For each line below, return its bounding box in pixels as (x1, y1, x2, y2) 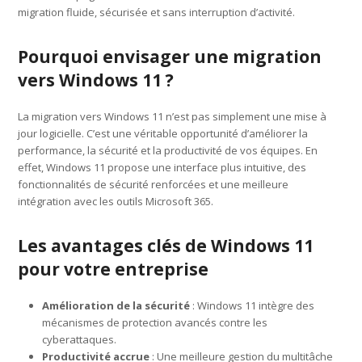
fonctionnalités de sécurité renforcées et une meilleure (18, 176, 289, 192)
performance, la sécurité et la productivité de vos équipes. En (18, 142, 318, 158)
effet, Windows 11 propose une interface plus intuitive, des (18, 159, 307, 175)
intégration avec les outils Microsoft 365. (18, 193, 214, 208)
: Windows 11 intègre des (190, 297, 315, 313)
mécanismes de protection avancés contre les (42, 314, 268, 330)
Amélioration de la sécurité (42, 297, 191, 313)
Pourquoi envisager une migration (18, 44, 322, 68)
